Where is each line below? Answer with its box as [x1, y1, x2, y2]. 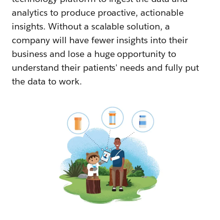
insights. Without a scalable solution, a [12, 20, 170, 32]
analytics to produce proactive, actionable [12, 6, 184, 18]
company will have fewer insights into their [12, 34, 189, 46]
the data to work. [12, 75, 82, 87]
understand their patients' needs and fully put [12, 61, 199, 73]
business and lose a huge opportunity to [12, 48, 177, 59]
